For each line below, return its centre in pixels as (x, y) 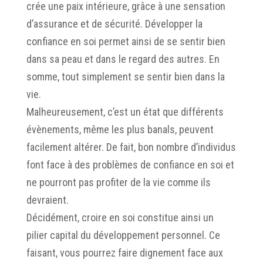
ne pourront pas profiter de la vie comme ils (118, 182)
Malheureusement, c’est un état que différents (125, 112)
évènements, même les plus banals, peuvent (120, 129)
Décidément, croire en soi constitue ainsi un (120, 217)
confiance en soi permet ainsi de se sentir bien (126, 41)
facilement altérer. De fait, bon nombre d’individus (131, 147)
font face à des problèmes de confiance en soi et (130, 164)
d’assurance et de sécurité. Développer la (114, 23)
